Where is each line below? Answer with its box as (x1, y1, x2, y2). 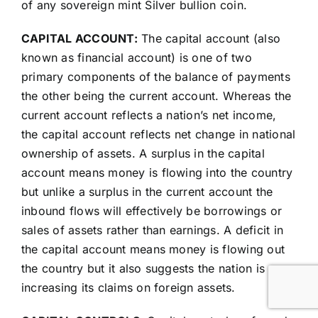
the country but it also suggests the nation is (21, 261, 265, 276)
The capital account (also (137, 31, 281, 46)
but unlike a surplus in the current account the (21, 185, 273, 199)
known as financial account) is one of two (21, 50, 252, 65)
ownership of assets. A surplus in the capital (21, 146, 265, 161)
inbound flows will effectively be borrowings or (21, 204, 283, 219)
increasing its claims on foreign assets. (21, 280, 236, 295)
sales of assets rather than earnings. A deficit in (21, 223, 283, 238)
